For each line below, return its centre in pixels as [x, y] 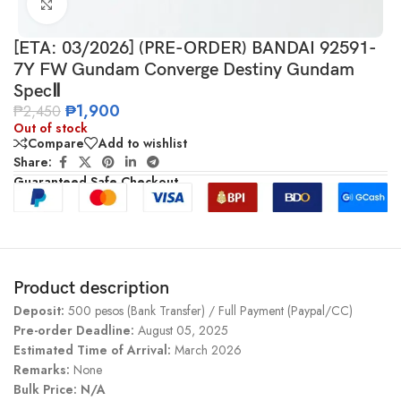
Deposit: [41, 310]
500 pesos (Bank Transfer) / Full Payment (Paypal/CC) [210, 310]
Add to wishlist [143, 143]
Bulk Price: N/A [60, 389]
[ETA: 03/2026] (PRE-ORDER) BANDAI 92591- [195, 48]
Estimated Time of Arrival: [94, 350]
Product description [91, 288]
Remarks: [43, 369]
